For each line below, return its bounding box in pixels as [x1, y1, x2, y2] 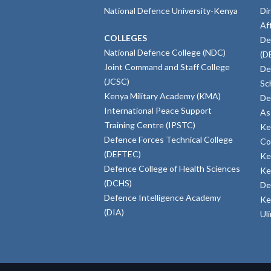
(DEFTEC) [104, 148, 141, 159]
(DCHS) [104, 177, 132, 188]
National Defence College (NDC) [104, 47, 226, 57]
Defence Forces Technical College [104, 134, 233, 145]
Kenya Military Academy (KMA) [104, 90, 221, 101]
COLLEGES [104, 32, 147, 43]
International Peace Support [104, 105, 212, 116]
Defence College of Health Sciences [104, 163, 240, 174]
